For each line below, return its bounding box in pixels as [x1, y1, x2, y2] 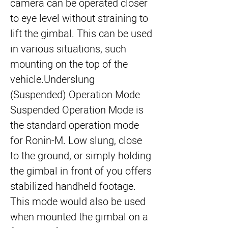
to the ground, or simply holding [10, 149, 151, 163]
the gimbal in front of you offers [10, 164, 152, 179]
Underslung [44, 72, 95, 87]
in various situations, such [10, 42, 126, 56]
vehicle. [10, 72, 44, 87]
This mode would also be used [10, 194, 146, 209]
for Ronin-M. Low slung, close [10, 133, 142, 148]
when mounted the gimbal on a [10, 210, 148, 224]
